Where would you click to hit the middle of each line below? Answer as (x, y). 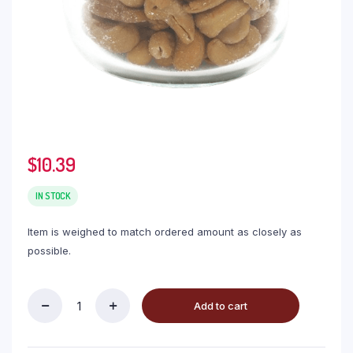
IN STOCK (53, 196)
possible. (49, 251)
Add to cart (221, 305)
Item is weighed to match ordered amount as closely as (165, 232)
